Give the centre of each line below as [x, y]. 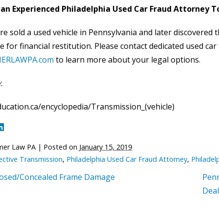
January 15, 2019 [106, 147]
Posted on [61, 147]
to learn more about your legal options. [127, 60]
